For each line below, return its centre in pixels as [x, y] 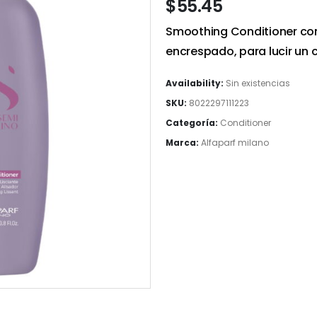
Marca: [183, 143]
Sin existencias [258, 83]
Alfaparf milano [235, 143]
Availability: [196, 83]
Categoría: [193, 123]
